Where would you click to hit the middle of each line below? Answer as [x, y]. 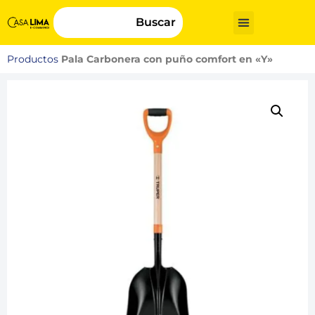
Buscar [155, 22]
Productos [33, 59]
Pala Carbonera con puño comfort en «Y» [167, 59]
